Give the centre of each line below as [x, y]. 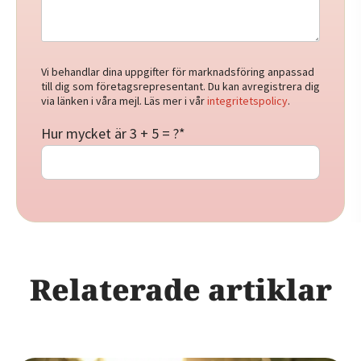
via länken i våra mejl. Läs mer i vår [124, 100]
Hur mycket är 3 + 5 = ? [110, 133]
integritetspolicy [247, 100]
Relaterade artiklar [180, 289]
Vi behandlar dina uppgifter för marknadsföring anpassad [178, 71]
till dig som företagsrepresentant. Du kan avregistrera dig [180, 86]
